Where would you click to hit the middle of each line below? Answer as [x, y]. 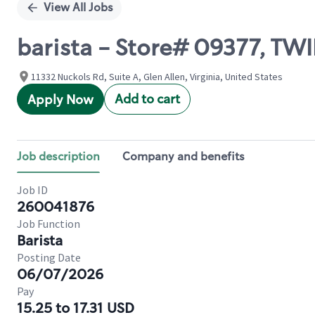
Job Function [49, 224]
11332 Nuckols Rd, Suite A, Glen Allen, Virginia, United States [157, 77]
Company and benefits [184, 156]
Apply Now [60, 100]
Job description [58, 156]
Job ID [32, 190]
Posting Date [49, 257]
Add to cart [147, 99]
